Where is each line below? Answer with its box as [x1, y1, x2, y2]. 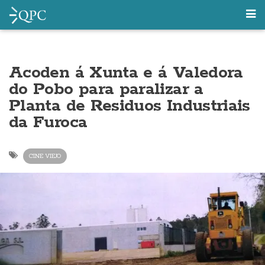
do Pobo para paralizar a [9, 79, 203, 100]
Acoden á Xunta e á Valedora [9, 62, 243, 83]
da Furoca [9, 112, 88, 133]
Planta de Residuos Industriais [9, 95, 250, 117]
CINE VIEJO [29, 152, 61, 160]
